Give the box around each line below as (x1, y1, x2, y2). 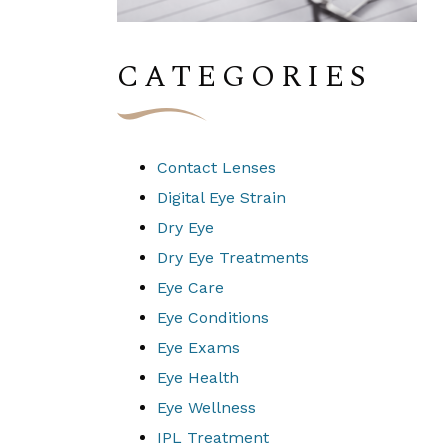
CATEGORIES (117, 54, 372, 100)
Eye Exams (157, 338, 240, 357)
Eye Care (157, 278, 224, 297)
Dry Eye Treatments (157, 248, 309, 267)
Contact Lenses (157, 158, 276, 177)
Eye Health (157, 368, 239, 387)
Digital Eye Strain (157, 188, 286, 207)
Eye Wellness (157, 398, 256, 417)
